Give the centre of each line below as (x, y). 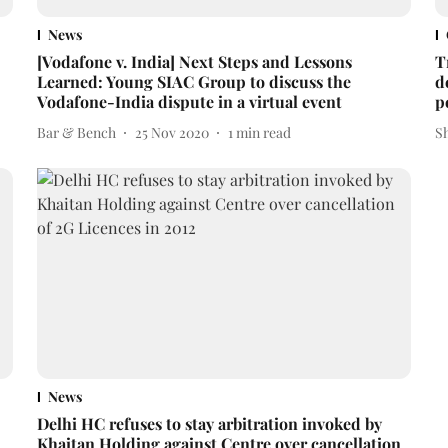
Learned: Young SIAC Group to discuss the (193, 82)
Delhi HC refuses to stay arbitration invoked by (209, 424)
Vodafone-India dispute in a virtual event (189, 102)
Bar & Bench (76, 132)
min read (263, 132)
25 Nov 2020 (171, 132)
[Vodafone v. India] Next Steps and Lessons (194, 62)
